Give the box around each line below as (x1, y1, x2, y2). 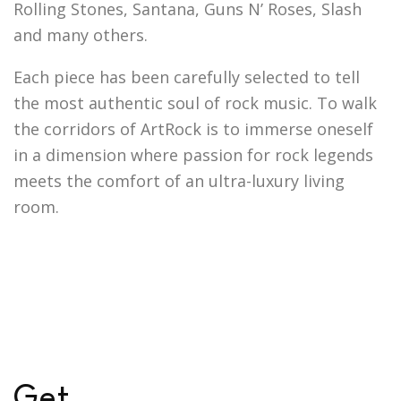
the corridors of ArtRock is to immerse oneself (13, 118, 373, 141)
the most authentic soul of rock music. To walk (13, 92, 377, 115)
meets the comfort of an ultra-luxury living (13, 170, 345, 192)
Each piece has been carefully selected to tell (13, 66, 360, 89)
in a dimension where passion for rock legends (13, 144, 373, 166)
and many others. (13, 24, 148, 47)
